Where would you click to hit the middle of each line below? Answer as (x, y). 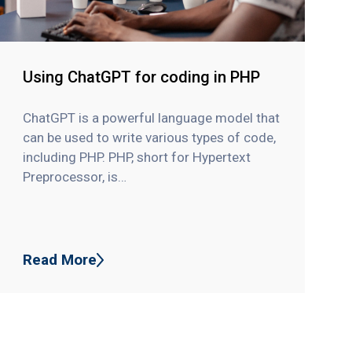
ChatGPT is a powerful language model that (152, 117)
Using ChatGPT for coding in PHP (142, 77)
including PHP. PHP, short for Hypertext (137, 157)
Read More (60, 259)
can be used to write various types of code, (150, 137)
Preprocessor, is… (75, 176)
